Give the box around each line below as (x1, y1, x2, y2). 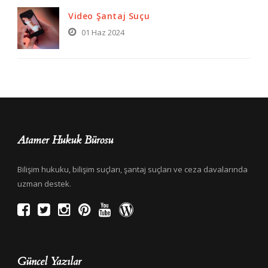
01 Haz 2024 (81, 27, 124, 38)
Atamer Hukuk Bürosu (17, 133, 113, 148)
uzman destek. (17, 178, 71, 190)
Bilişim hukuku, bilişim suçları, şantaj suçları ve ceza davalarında (17, 164, 248, 175)
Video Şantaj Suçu (68, 10, 150, 22)
